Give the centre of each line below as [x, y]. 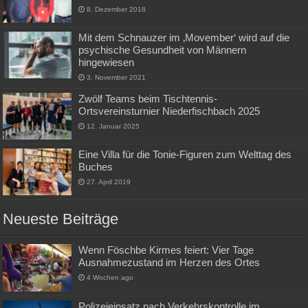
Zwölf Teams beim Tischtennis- [148, 99]
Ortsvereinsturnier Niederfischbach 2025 [169, 111]
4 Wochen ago [110, 278]
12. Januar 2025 [113, 126]
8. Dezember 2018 [117, 9]
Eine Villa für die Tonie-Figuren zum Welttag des [185, 155]
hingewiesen [107, 63]
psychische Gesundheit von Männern [163, 50]
